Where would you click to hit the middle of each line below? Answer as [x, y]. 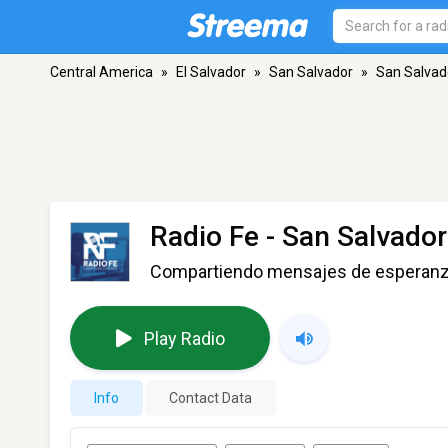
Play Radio [184, 338]
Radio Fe [204, 236]
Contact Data [210, 398]
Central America [101, 72]
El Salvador [211, 72]
